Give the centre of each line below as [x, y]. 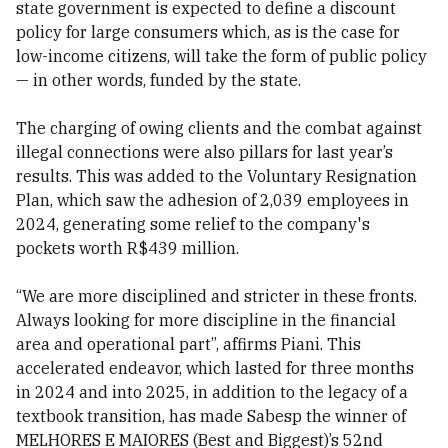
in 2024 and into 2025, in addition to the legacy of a [212, 392]
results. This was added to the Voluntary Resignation [216, 176]
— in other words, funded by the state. [158, 80]
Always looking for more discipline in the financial [206, 320]
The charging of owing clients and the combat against [219, 128]
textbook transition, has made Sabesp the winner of [211, 416]
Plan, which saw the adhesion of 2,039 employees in [212, 200]
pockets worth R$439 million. [127, 248]
